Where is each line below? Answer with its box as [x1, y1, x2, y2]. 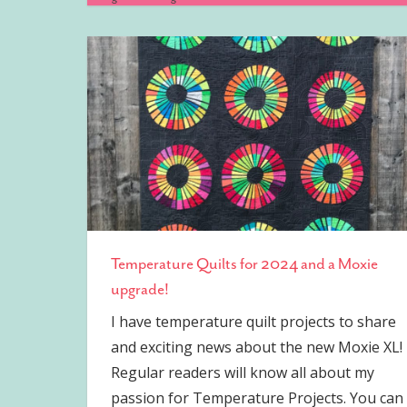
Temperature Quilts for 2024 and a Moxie [110, 253, 378, 273]
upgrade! [110, 278, 169, 299]
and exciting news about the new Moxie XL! [110, 336, 402, 357]
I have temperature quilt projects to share [110, 311, 396, 332]
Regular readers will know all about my [110, 362, 374, 382]
